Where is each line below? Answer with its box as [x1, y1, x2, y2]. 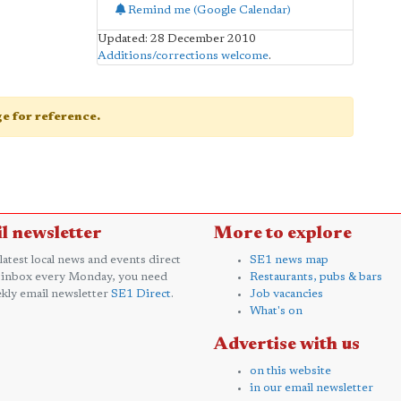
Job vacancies [250, 287, 323, 300]
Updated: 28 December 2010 [97, 32, 256, 45]
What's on [250, 304, 303, 317]
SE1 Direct [111, 287, 171, 300]
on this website [250, 364, 331, 377]
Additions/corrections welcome [97, 49, 269, 62]
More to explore [214, 224, 352, 243]
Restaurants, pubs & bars [250, 270, 382, 283]
